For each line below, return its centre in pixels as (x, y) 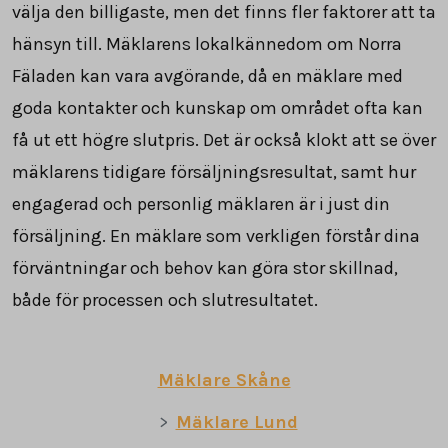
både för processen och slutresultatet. (165, 299)
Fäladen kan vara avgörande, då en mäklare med (207, 75)
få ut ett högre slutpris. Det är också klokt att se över (224, 139)
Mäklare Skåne (224, 379)
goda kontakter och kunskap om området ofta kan (217, 107)
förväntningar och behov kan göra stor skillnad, (205, 267)
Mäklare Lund (236, 421)
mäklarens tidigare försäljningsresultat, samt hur (214, 171)
